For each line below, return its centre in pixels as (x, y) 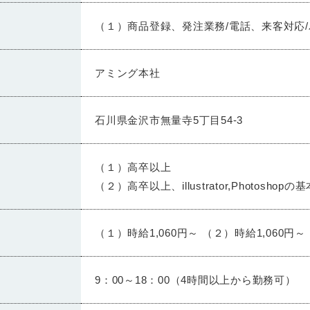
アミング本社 (128, 73)
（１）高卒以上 (133, 167)
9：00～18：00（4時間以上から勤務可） (195, 280)
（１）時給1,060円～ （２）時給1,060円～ (200, 232)
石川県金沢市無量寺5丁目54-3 (169, 120)
